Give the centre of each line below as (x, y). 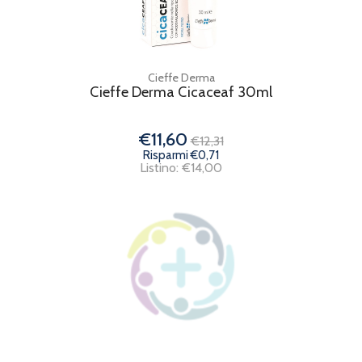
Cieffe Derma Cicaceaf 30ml (181, 92)
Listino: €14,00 (181, 167)
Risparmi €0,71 (181, 155)
